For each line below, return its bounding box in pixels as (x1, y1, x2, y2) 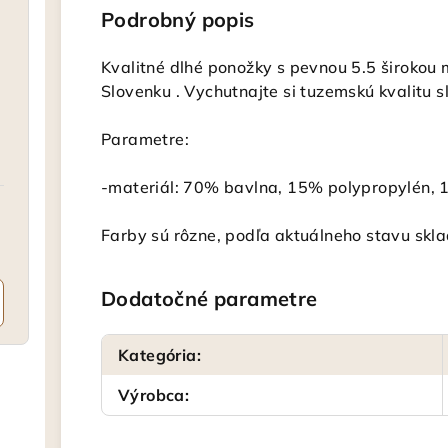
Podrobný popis (101, 7, 255, 32)
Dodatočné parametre (101, 286, 318, 311)
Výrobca (118, 385, 185, 405)
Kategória (118, 345, 197, 365)
